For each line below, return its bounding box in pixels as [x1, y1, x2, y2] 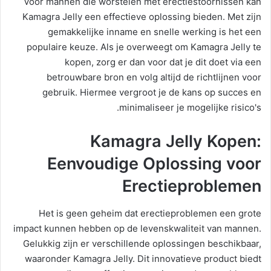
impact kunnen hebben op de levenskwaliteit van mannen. [13, 222, 261, 234]
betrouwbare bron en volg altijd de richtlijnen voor [47, 71, 261, 83]
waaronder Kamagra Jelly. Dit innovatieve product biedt [25, 252, 261, 264]
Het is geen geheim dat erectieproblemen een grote [39, 207, 261, 219]
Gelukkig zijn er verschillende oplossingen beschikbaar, [23, 237, 261, 249]
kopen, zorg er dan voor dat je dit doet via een [65, 56, 261, 68]
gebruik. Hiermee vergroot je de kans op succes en [42, 87, 261, 99]
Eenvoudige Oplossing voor [47, 154, 261, 174]
